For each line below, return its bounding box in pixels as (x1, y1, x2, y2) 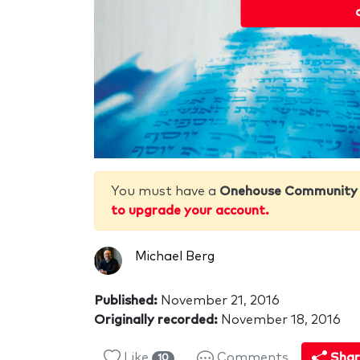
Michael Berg (135, 249, 215, 263)
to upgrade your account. (111, 203, 269, 217)
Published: (94, 293, 157, 307)
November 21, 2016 (157, 293, 280, 307)
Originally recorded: (94, 313, 218, 326)
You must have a (111, 184, 219, 198)
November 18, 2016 (218, 313, 341, 326)
